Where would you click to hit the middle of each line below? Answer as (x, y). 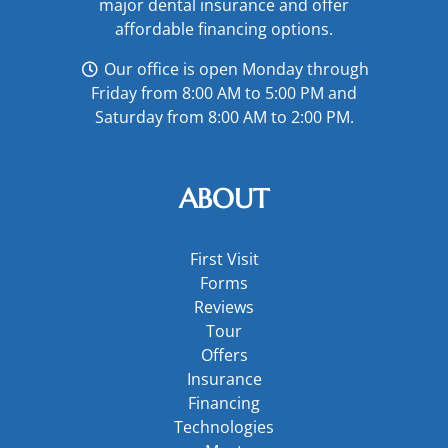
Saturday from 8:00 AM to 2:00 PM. (224, 116)
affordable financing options (222, 28)
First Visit (224, 258)
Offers (224, 354)
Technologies (224, 426)
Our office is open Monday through (234, 68)
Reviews (224, 306)
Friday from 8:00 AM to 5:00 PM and (224, 92)
